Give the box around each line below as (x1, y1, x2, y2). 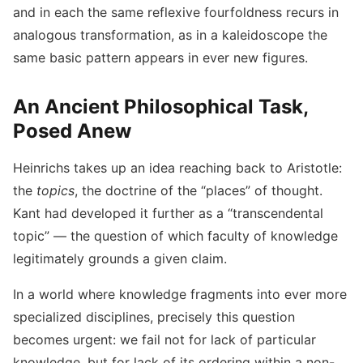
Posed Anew (13, 119, 131, 143)
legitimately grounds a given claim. (13, 250, 227, 267)
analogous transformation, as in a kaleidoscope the (13, 27, 327, 43)
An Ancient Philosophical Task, (13, 95, 308, 118)
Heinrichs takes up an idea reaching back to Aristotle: (13, 160, 342, 176)
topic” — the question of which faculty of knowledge (13, 228, 338, 244)
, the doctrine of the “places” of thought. (75, 182, 322, 199)
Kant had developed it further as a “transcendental (13, 205, 323, 221)
